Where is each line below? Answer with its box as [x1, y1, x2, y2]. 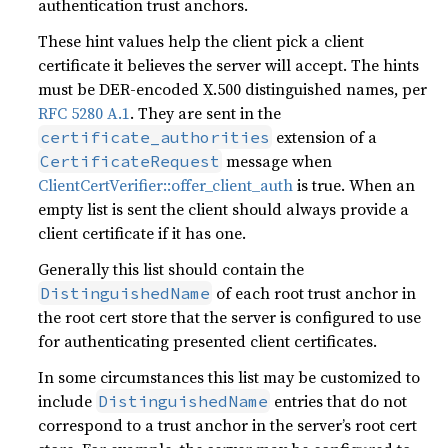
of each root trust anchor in [212, 282, 417, 304]
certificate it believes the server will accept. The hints [38, 54, 420, 76]
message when [222, 150, 333, 172]
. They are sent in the [130, 102, 282, 124]
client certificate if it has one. [38, 222, 247, 244]
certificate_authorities [40, 127, 271, 147]
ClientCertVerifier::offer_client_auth [38, 174, 294, 196]
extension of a [272, 126, 378, 148]
